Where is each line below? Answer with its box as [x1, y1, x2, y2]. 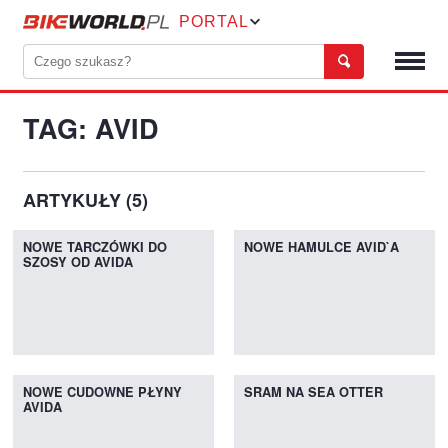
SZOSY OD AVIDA [23, 255, 134, 270]
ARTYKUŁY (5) [23, 190, 149, 211]
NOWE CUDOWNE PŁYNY [23, 385, 183, 400]
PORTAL [179, 12, 250, 31]
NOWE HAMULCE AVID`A [243, 240, 399, 255]
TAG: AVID [23, 114, 160, 146]
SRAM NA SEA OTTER [243, 385, 383, 400]
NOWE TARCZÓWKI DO [23, 240, 168, 255]
